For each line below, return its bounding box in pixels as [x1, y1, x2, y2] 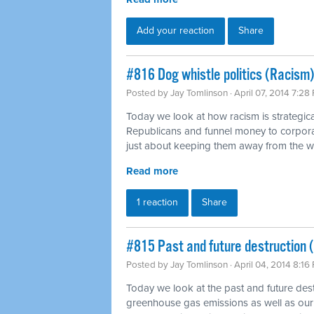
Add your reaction [137, 24, 214, 36]
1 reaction [137, 196, 178, 208]
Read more [126, 164, 178, 177]
